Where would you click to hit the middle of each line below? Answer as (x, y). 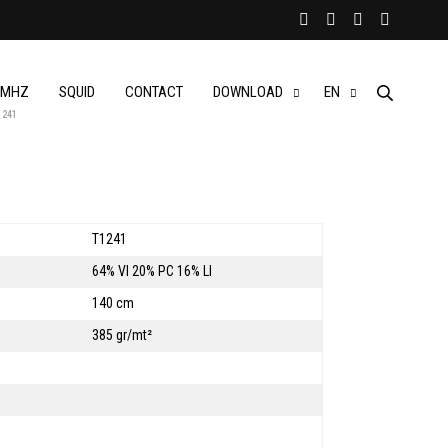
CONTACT (154, 92)
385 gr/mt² (122, 334)
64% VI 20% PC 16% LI (152, 270)
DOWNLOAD (248, 92)
